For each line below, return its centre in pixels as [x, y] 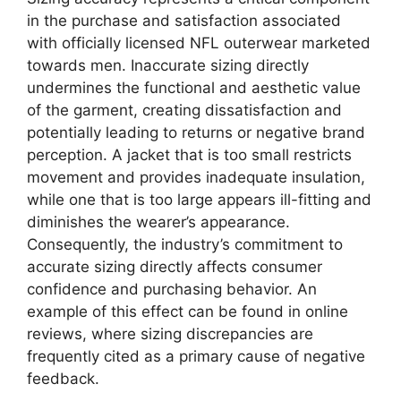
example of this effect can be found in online [188, 311]
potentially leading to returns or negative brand [196, 132]
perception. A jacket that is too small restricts [189, 154]
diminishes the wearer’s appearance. [158, 222]
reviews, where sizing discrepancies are [170, 333]
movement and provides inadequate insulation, [196, 177]
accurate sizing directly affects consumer [175, 266]
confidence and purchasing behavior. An [172, 289]
